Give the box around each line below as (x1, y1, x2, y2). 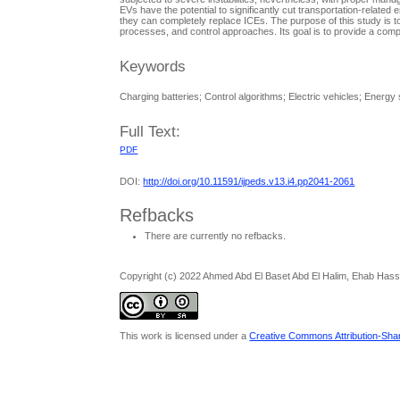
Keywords (120, 58, 187, 76)
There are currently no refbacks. (145, 230, 287, 242)
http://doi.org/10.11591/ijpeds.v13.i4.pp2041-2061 (143, 176, 355, 187)
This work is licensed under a (120, 329, 250, 341)
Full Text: (120, 123, 181, 141)
